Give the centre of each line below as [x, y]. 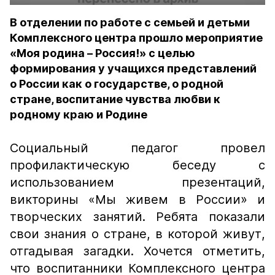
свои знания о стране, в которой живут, [137, 234]
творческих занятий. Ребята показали [137, 217]
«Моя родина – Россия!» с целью [103, 53]
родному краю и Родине [79, 114]
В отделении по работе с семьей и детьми [130, 22]
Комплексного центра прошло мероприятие [136, 38]
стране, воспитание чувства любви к [115, 99]
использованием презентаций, [137, 182]
